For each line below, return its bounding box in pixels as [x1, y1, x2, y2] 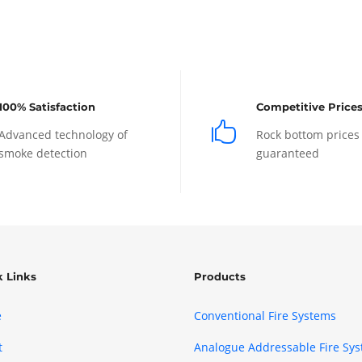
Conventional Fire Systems [194, 308, 337, 324]
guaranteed [256, 145, 320, 162]
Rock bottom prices [256, 127, 360, 143]
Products [194, 270, 246, 284]
